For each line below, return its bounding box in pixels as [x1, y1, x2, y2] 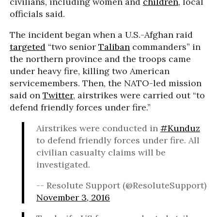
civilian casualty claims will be [36, 147, 166, 158]
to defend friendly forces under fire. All [36, 135, 200, 146]
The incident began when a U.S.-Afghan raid [10, 29, 193, 40]
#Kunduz [160, 123, 200, 134]
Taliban [98, 41, 130, 52]
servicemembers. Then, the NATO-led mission [10, 77, 201, 89]
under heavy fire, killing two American [10, 65, 170, 77]
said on [10, 90, 43, 101]
